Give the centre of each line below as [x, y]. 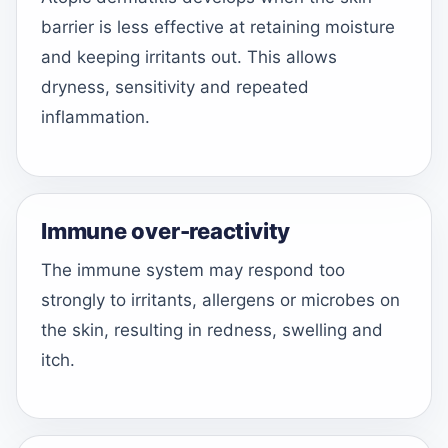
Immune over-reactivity [166, 230]
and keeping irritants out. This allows [189, 57]
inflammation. [95, 117]
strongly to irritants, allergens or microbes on [220, 299]
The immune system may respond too [193, 269]
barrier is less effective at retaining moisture [218, 27]
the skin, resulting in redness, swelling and [212, 329]
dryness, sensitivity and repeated [175, 87]
